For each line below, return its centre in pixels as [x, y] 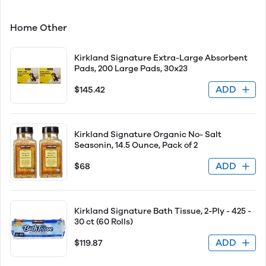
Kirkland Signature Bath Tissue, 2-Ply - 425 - [163, 211]
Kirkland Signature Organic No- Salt [148, 134]
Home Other [39, 28]
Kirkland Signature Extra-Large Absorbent [161, 58]
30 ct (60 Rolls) [104, 222]
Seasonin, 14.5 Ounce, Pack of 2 [136, 145]
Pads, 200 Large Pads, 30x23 [131, 69]
